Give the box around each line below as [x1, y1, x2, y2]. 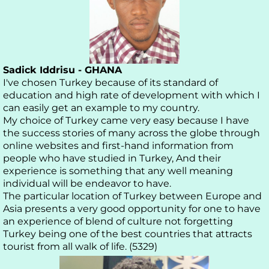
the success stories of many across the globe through [3, 127, 260, 139]
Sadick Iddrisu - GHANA [3, 64, 122, 76]
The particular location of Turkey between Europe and [3, 190, 262, 202]
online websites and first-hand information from [3, 140, 234, 152]
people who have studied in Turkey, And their [3, 153, 221, 165]
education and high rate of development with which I [3, 89, 260, 101]
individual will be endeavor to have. [3, 178, 171, 190]
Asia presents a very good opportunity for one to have [3, 203, 261, 215]
